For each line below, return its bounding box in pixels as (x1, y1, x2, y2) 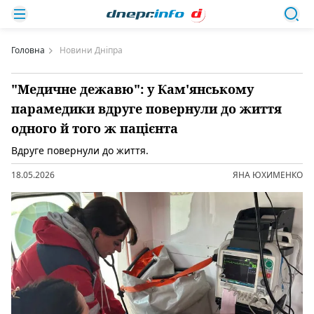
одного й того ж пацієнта (11, 120, 178, 137)
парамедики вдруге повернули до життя (11, 100, 282, 117)
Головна (11, 44, 45, 56)
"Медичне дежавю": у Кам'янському (11, 81, 254, 97)
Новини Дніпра (60, 44, 123, 56)
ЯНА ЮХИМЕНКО (233, 169, 303, 181)
